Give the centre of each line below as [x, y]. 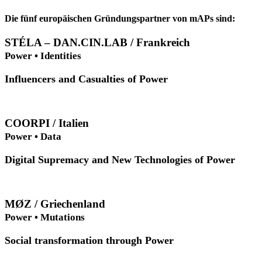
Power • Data [33, 136]
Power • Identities [43, 56]
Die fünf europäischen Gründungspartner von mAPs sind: [120, 18]
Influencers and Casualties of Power [86, 79]
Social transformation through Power [89, 240]
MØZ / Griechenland [55, 204]
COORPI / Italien [47, 123]
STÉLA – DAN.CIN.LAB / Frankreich [97, 42]
